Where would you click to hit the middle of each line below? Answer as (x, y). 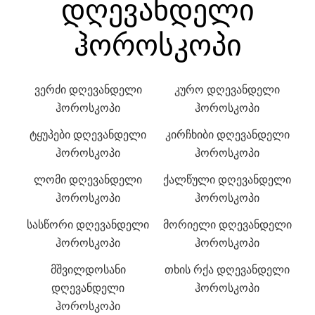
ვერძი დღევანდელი (88, 90)
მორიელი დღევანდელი (227, 225)
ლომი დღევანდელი (88, 180)
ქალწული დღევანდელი (227, 180)
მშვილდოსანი (88, 270)
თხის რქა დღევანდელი (227, 270)
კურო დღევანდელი (227, 90)
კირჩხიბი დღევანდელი (227, 135)
